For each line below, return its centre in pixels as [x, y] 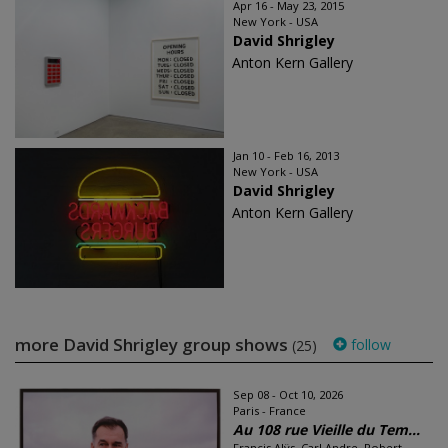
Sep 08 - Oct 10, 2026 [288, 395]
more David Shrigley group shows [153, 345]
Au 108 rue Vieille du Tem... [326, 430]
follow [369, 345]
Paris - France [269, 411]
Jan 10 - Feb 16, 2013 [286, 156]
